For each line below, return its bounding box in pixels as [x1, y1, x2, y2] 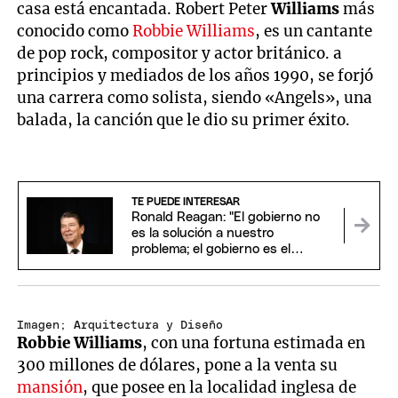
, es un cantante [255, 21, 373, 42]
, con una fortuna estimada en [142, 332, 366, 353]
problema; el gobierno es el [131, 243, 291, 257]
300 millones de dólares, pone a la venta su [17, 354, 338, 375]
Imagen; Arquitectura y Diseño [17, 319, 224, 331]
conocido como [17, 21, 133, 42]
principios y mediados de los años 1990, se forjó [17, 66, 374, 86]
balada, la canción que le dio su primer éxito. [17, 110, 351, 131]
